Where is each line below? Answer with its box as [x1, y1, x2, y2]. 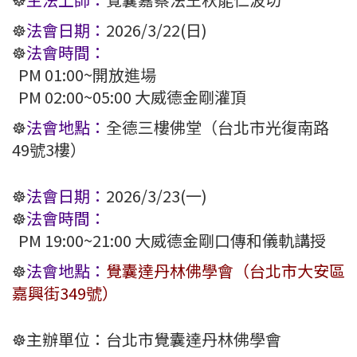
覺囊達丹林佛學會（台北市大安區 [106, 258, 345, 282]
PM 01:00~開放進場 [12, 62, 156, 86]
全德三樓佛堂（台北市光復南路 [106, 115, 329, 139]
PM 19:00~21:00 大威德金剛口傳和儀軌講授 [12, 228, 326, 252]
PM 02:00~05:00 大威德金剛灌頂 [12, 84, 246, 108]
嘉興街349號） [12, 280, 118, 304]
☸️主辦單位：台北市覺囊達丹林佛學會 [12, 327, 281, 351]
